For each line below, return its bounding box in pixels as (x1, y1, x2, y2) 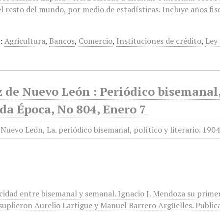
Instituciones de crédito (116, 35, 202, 46)
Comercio (79, 35, 113, 46)
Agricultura (4, 35, 46, 46)
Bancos (49, 35, 75, 46)
